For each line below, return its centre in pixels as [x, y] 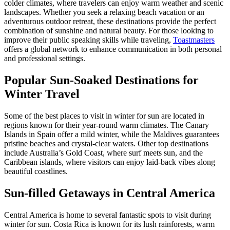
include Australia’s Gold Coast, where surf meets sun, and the [103, 153]
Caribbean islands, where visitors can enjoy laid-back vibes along [110, 162]
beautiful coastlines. [36, 171]
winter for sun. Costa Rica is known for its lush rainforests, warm [109, 224]
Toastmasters [194, 40]
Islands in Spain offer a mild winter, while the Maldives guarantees [112, 135]
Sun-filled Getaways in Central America [110, 193]
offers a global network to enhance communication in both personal [113, 49]
